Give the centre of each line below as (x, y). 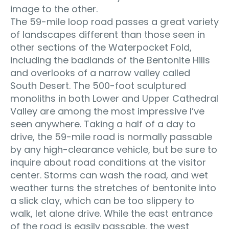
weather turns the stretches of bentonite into (113, 188)
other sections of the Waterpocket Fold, (101, 47)
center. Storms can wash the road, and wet (109, 175)
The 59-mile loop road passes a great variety (114, 21)
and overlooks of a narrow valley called (100, 73)
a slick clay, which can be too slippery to (102, 200)
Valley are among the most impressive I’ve (107, 111)
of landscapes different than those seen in (108, 34)
